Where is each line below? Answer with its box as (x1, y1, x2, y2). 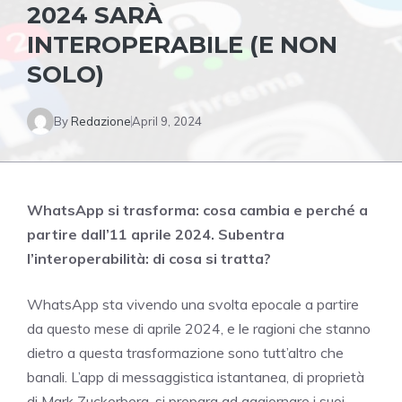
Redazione (71, 113, 131, 128)
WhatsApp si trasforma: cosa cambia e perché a (27, 201, 368, 219)
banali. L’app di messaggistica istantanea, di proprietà (27, 368, 364, 386)
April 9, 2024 (132, 113, 202, 128)
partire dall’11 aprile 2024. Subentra (27, 225, 284, 243)
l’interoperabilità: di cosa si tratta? (27, 249, 271, 267)
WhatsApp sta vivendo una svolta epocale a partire (27, 295, 359, 313)
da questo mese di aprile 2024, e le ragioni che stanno (27, 319, 371, 337)
